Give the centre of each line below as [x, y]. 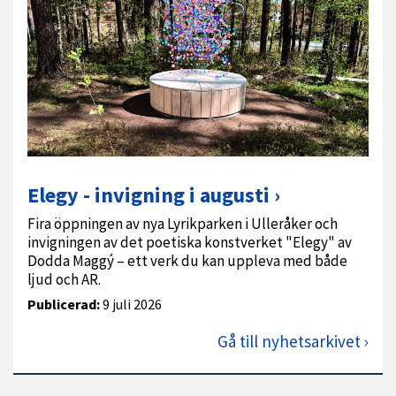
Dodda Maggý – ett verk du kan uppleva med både [187, 261]
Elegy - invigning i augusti [148, 195]
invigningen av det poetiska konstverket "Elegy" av [190, 243]
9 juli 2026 [131, 305]
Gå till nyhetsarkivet [289, 342]
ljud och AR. [64, 280]
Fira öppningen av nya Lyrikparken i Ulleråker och [183, 224]
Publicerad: [64, 305]
